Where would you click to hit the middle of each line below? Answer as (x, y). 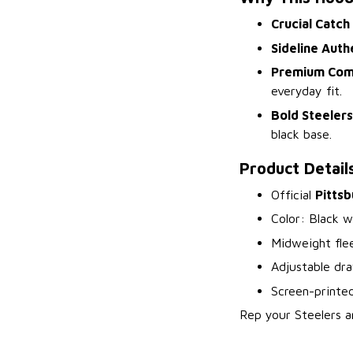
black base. (301, 134)
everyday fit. (307, 91)
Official (293, 194)
